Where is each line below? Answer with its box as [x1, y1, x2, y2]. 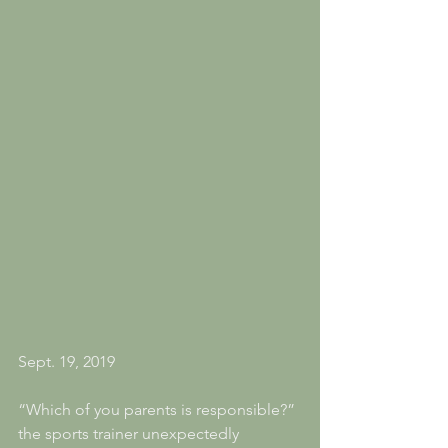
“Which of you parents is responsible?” [18, 399, 299, 419]
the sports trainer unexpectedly [18, 423, 243, 443]
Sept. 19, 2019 [18, 351, 115, 371]
